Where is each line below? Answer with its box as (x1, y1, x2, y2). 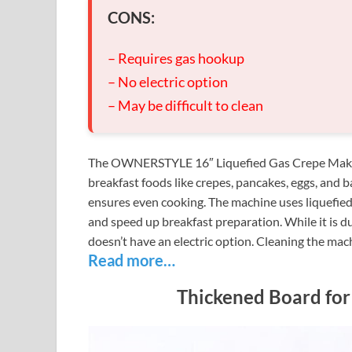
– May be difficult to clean (108, 96, 263, 114)
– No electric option (108, 72, 228, 90)
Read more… (88, 250, 175, 269)
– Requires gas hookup (108, 49, 244, 67)
